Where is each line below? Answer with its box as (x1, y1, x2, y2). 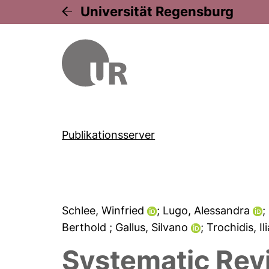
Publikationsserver (62, 128, 156, 141)
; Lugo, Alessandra (157, 204, 253, 217)
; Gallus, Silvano (109, 221, 192, 234)
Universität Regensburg (80, 4, 234, 19)
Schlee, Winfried (62, 204, 148, 217)
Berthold (62, 221, 110, 234)
